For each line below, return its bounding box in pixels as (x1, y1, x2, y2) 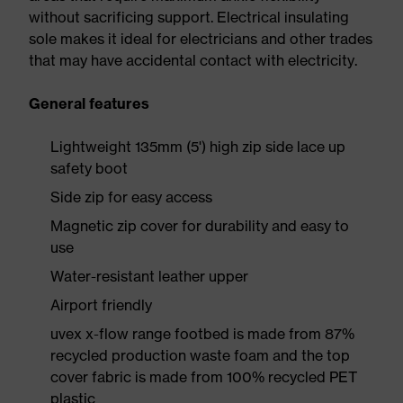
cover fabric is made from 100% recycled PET (50, 368, 357, 386)
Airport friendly (50, 296, 152, 314)
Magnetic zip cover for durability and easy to (50, 217, 349, 235)
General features (29, 94, 149, 112)
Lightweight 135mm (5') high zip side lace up (50, 138, 345, 156)
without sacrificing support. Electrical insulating (29, 8, 349, 26)
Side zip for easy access (50, 188, 212, 206)
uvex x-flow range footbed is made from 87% (50, 325, 354, 343)
